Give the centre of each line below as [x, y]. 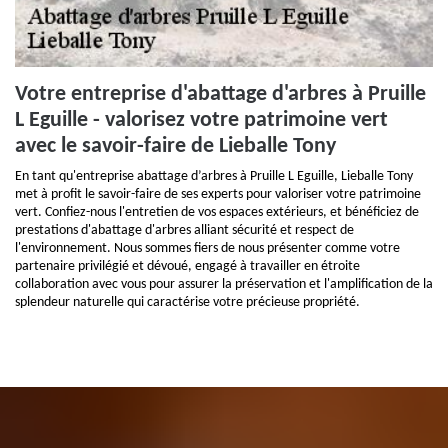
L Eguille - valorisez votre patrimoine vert [201, 120]
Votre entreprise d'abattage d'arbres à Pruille [220, 94]
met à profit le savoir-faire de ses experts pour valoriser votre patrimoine [218, 194]
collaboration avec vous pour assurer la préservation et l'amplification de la [224, 284]
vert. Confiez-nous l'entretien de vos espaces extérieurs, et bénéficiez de [217, 212]
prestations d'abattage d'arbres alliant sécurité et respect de [184, 230]
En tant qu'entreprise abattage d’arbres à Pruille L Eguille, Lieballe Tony [214, 176]
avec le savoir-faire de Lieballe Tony [175, 146]
